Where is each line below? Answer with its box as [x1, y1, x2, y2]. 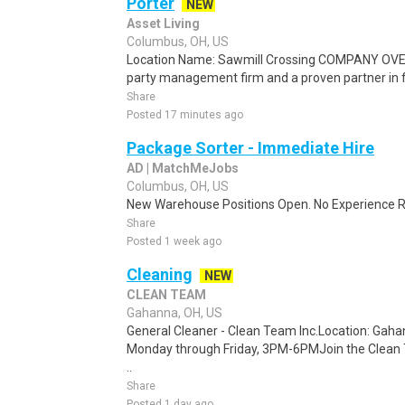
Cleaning [127, 265, 193, 284]
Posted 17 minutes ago [127, 108, 243, 121]
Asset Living [127, 16, 200, 31]
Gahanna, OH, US [127, 306, 222, 320]
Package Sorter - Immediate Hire [127, 138, 374, 157]
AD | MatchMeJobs [127, 161, 239, 175]
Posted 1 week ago [127, 235, 221, 248]
